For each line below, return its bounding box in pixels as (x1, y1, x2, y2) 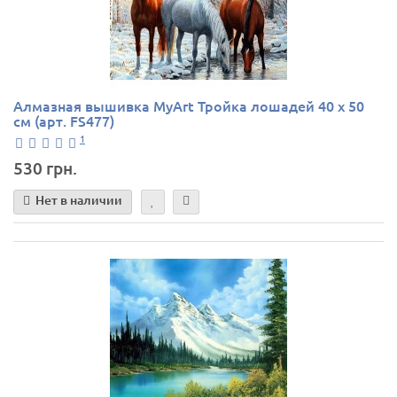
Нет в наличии (35, 191, 122, 209)
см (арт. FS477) (13, 110, 114, 130)
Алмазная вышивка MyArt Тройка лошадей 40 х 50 (13, 95, 364, 115)
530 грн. (13, 156, 77, 179)
